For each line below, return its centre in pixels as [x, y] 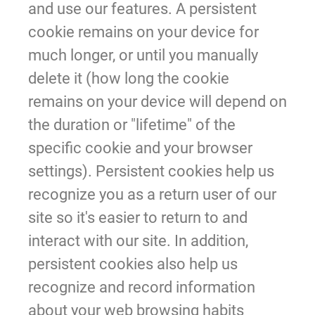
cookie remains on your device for [143, 32]
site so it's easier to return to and [138, 217]
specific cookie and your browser [140, 148]
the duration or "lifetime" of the [132, 124]
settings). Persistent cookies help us [151, 171]
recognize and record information [142, 287]
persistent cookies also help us [133, 264]
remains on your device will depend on [157, 101]
